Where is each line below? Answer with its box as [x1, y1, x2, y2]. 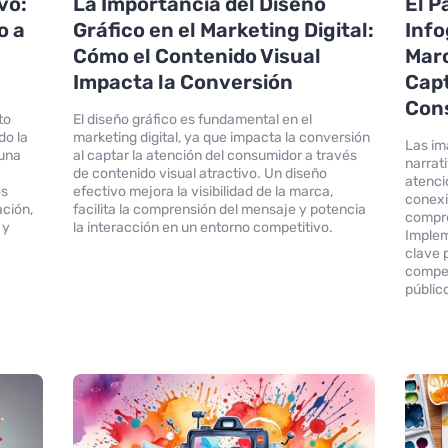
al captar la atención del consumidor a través [72, 146, 357, 164]
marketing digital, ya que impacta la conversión [72, 128, 370, 146]
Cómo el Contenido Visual [72, 43, 321, 68]
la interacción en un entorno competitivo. [72, 218, 333, 236]
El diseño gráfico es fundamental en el [72, 110, 312, 128]
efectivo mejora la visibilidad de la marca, [72, 182, 333, 200]
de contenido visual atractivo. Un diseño [72, 164, 327, 182]
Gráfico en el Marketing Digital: [72, 17, 374, 42]
